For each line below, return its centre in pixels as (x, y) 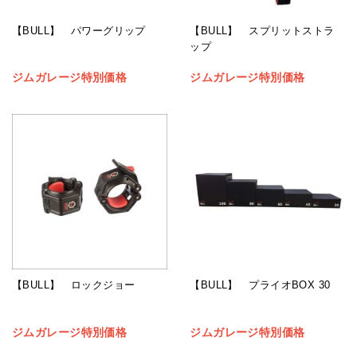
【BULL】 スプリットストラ (262, 30)
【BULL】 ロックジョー (79, 285)
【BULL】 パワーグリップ (84, 30)
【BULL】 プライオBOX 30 (265, 285)
